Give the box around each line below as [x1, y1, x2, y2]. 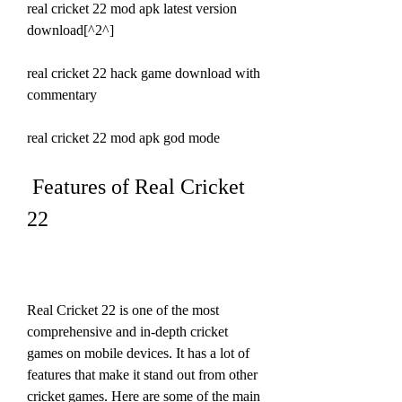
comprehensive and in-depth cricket [27, 323, 228, 339]
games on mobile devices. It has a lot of [27, 345, 249, 361]
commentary [27, 86, 97, 102]
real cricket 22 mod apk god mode [27, 129, 220, 145]
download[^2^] [27, 22, 114, 38]
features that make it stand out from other [27, 366, 258, 382]
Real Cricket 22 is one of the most [27, 301, 219, 318]
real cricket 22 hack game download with [27, 65, 260, 81]
